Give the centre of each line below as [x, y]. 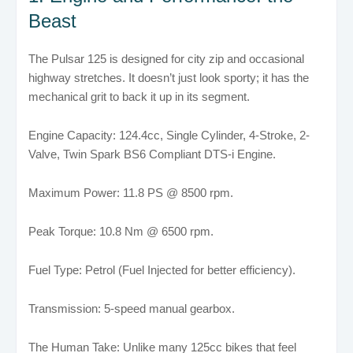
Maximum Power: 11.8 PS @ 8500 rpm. [131, 192]
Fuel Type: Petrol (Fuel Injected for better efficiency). [162, 269]
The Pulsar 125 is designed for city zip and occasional [166, 58]
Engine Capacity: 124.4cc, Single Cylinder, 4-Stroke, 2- [169, 135]
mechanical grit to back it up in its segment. [139, 96]
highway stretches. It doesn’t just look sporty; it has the [169, 77]
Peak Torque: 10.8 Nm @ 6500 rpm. [121, 231]
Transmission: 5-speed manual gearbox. [132, 308]
